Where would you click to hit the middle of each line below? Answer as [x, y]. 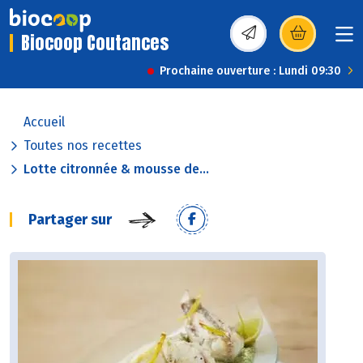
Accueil [44, 122]
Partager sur [70, 220]
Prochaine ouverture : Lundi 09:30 [250, 71]
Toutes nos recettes [83, 146]
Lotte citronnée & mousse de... [116, 169]
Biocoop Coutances [95, 43]
